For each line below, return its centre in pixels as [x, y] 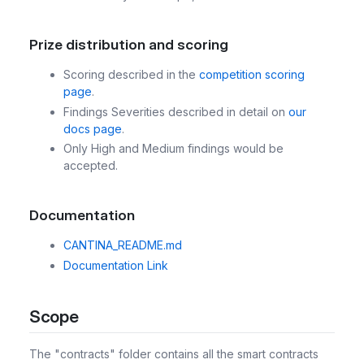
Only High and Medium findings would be [173, 149]
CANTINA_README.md [123, 245]
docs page [93, 128]
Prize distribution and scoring [129, 45]
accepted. [91, 166]
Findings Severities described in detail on [176, 111]
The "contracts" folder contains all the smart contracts [174, 354]
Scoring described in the [131, 75]
